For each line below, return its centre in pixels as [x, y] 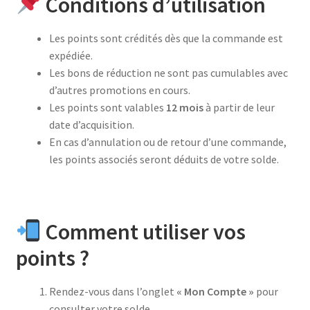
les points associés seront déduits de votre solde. [164, 159]
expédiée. [71, 55]
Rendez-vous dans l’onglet [112, 292]
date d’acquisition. [91, 124]
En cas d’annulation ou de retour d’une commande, [167, 142]
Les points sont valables [107, 107]
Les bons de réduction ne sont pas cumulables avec [168, 72]
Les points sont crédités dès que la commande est [166, 38]
